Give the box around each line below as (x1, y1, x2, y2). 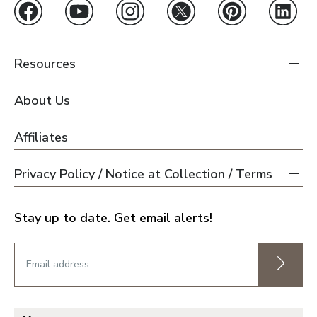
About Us (14, 91, 70, 109)
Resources (14, 54, 76, 72)
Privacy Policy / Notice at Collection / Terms (14, 165, 272, 183)
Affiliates (14, 128, 68, 146)
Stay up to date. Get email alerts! (14, 209, 212, 226)
